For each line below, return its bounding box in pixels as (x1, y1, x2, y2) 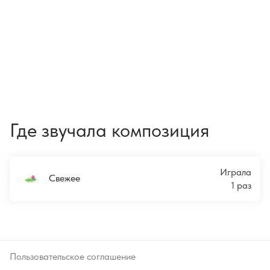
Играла (220, 166, 251, 178)
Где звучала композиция (10, 118, 210, 142)
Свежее (49, 172, 80, 184)
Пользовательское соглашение (10, 251, 136, 262)
